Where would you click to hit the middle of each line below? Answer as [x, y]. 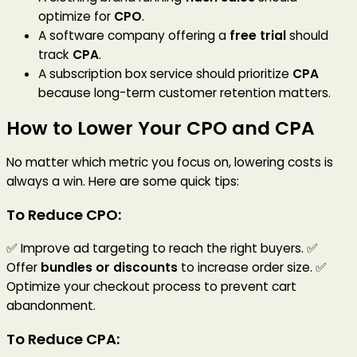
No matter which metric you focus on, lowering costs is [170, 162]
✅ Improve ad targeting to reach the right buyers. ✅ [162, 249]
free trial [258, 36]
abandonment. [51, 306]
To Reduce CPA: [63, 339]
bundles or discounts [109, 268]
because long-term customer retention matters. [184, 93]
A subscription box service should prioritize [165, 74]
